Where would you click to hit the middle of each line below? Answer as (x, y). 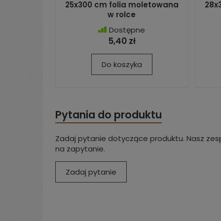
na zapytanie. (80, 149)
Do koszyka (122, 64)
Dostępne (127, 30)
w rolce (122, 15)
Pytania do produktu (109, 115)
